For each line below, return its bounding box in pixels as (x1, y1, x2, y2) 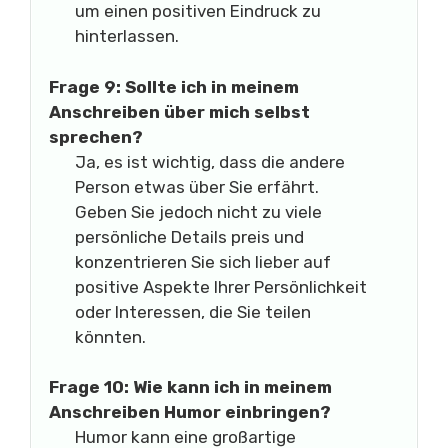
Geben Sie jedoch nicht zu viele (74, 201, 322, 222)
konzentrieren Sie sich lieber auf (74, 251, 331, 272)
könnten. (74, 326, 146, 347)
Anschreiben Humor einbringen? (49, 402, 331, 422)
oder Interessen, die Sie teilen (74, 301, 311, 322)
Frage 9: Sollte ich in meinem (49, 76, 299, 97)
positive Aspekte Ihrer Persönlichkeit (74, 276, 367, 297)
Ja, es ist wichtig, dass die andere (74, 151, 345, 172)
